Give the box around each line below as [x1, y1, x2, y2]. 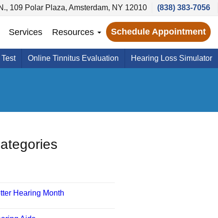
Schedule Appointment [111, 27, 206, 36]
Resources [52, 27, 96, 37]
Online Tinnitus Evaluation [28, 54, 119, 62]
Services [9, 27, 42, 37]
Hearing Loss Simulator [131, 54, 212, 62]
